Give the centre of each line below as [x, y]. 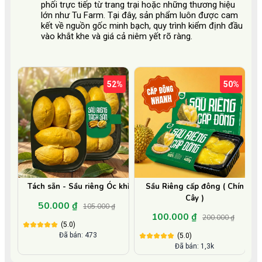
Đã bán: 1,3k [194, 247]
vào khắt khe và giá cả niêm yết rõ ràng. [117, 37]
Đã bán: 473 [78, 235]
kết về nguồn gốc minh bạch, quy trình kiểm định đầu [142, 26]
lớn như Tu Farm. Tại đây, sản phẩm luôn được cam [139, 15]
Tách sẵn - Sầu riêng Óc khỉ [78, 187]
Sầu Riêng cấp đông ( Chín [194, 187]
